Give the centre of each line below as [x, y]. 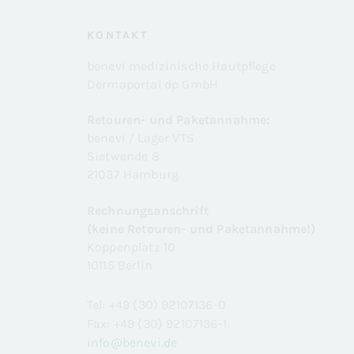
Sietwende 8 [123, 156]
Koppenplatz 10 [132, 247]
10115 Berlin [120, 265]
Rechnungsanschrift [148, 210]
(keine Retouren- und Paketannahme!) [201, 228]
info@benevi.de [132, 343]
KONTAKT [118, 35]
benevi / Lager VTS [141, 138]
